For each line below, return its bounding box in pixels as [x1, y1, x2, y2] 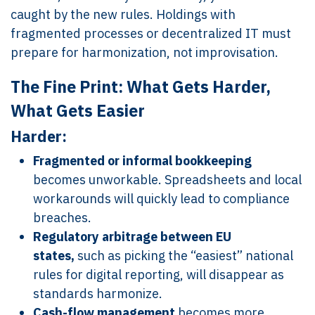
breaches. [33, 210, 91, 226]
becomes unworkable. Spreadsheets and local [33, 172, 302, 188]
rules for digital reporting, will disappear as [33, 266, 284, 283]
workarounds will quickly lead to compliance [33, 191, 290, 207]
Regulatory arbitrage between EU [33, 229, 231, 245]
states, [33, 247, 77, 264]
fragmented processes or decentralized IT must [11, 25, 291, 41]
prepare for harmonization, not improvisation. [11, 44, 278, 60]
